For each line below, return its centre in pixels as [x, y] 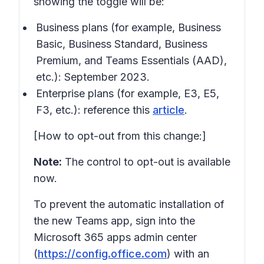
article [169, 110]
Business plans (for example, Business [128, 27]
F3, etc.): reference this [94, 110]
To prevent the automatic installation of [129, 204]
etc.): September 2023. [93, 77]
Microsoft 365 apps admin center [115, 237]
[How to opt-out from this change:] [120, 136]
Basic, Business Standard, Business [122, 44]
